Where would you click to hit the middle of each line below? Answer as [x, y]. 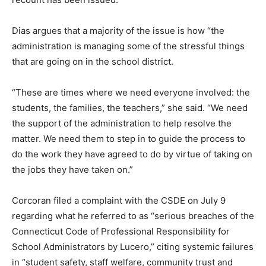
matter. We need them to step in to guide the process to [129, 139]
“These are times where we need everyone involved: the [131, 92]
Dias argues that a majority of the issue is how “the [118, 31]
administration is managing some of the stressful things [128, 46]
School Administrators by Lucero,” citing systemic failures [133, 247]
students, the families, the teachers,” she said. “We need [130, 108]
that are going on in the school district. [93, 61]
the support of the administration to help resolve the [122, 123]
